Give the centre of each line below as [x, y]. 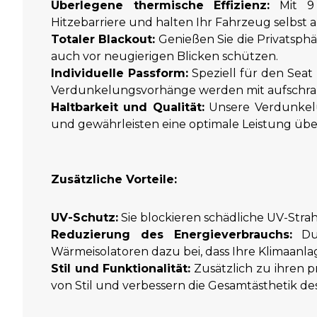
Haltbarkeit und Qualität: [128, 107]
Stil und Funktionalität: [121, 268]
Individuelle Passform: [120, 73]
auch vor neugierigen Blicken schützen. [165, 56]
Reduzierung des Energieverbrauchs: [172, 234]
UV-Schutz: [85, 217]
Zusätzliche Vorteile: [114, 179]
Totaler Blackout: [103, 39]
